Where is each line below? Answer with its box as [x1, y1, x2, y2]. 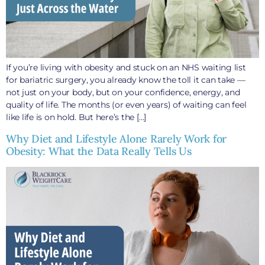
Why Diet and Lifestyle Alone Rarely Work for [6, 131, 227, 146]
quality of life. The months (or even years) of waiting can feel [6, 99, 247, 111]
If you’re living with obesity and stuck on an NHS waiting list [6, 62, 246, 73]
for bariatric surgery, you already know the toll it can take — [6, 75, 245, 86]
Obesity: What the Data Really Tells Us [6, 144, 192, 158]
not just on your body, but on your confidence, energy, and [6, 87, 240, 98]
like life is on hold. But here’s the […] [6, 112, 146, 123]
